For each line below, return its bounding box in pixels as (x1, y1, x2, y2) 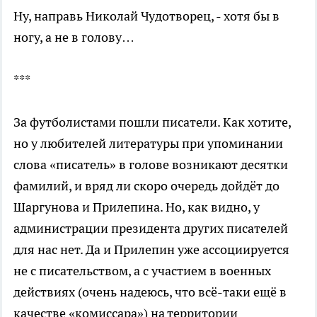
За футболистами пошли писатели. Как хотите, (13, 113, 291, 130)
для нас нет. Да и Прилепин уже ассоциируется (13, 241, 289, 258)
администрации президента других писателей (13, 219, 288, 236)
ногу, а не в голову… (13, 28, 134, 45)
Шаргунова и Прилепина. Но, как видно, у (13, 198, 260, 215)
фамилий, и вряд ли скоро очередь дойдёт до (13, 177, 279, 194)
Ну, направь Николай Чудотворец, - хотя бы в (13, 7, 279, 24)
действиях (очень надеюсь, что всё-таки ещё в (13, 283, 287, 300)
